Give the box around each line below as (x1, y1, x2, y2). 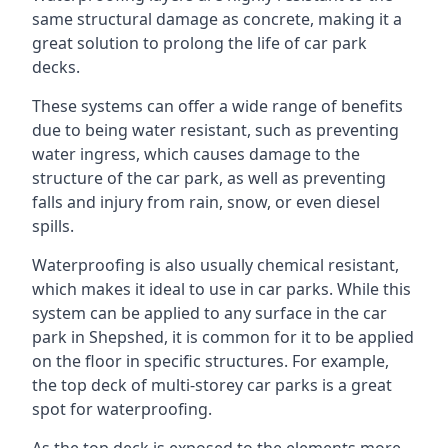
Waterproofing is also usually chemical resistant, (32, 254, 399, 276)
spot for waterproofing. (32, 398, 212, 420)
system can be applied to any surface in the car (32, 302, 387, 324)
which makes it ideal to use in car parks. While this (32, 278, 411, 300)
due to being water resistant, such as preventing (32, 119, 399, 141)
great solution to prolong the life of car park (32, 32, 367, 54)
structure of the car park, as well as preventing (32, 167, 386, 189)
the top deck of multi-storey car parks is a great (32, 374, 392, 396)
